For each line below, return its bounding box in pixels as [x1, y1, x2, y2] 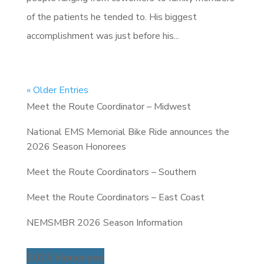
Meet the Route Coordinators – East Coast [26, 190, 204, 204]
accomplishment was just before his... [26, 29, 179, 42]
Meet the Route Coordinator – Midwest [26, 100, 191, 113]
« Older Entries [26, 83, 88, 97]
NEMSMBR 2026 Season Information [26, 216, 183, 229]
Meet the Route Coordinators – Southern [26, 165, 196, 179]
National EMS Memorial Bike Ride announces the [26, 125, 229, 138]
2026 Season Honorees [26, 140, 126, 153]
